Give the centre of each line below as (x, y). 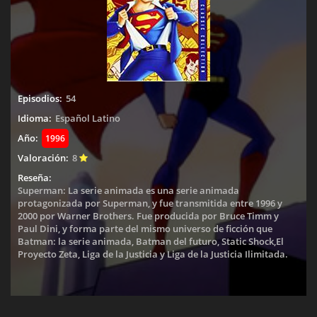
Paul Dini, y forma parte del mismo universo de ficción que (145, 229)
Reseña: (35, 178)
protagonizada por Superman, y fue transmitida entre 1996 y (150, 203)
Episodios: (40, 98)
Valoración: (43, 158)
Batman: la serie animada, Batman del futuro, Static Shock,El (151, 241)
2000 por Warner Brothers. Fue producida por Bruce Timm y (148, 216)
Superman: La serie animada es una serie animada (128, 190)
